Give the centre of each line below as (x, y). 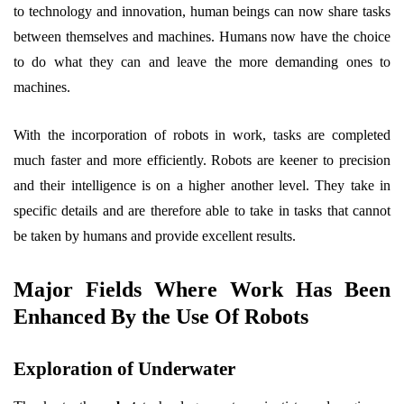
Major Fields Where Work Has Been (202, 289)
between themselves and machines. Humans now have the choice (202, 37)
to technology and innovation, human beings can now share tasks (202, 11)
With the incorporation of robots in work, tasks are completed (202, 135)
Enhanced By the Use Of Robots (161, 317)
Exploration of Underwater (124, 369)
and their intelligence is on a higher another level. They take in (202, 185)
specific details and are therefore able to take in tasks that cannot (202, 211)
